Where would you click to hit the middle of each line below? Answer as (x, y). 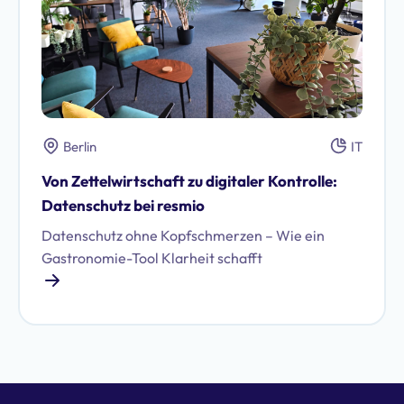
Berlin (80, 147)
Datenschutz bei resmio (123, 206)
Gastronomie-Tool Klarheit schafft (152, 258)
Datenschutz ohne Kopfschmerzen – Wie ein (183, 236)
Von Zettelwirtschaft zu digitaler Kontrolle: (189, 181)
